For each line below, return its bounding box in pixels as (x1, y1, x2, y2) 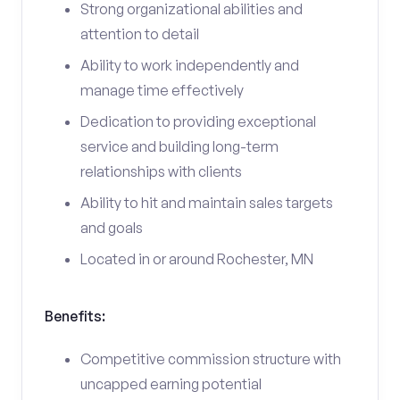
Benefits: (45, 307, 105, 325)
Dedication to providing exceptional (80, 112, 316, 130)
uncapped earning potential (80, 375, 262, 393)
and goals (80, 219, 143, 237)
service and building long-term (80, 137, 279, 155)
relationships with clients (80, 162, 242, 180)
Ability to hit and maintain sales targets (80, 194, 333, 212)
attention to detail (80, 25, 199, 43)
